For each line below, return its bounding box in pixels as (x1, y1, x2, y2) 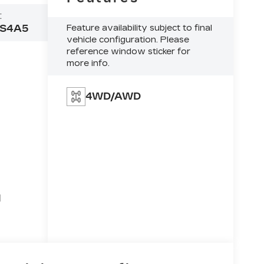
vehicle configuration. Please (67, 35, 190, 45)
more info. (67, 58, 110, 69)
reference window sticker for (67, 47, 191, 57)
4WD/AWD (85, 91, 141, 103)
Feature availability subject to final (67, 23, 213, 34)
